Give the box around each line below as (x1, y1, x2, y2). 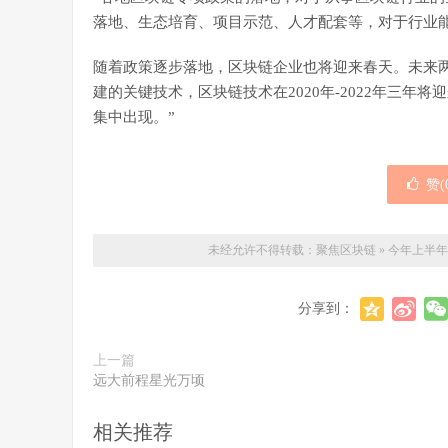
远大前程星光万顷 (93, 373, 205, 388)
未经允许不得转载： (208, 243, 316, 257)
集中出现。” (93, 109, 175, 125)
